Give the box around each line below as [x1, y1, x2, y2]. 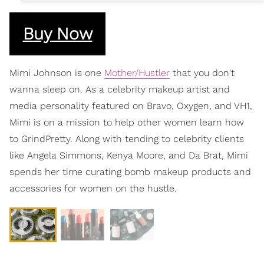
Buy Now [22, 24, 93, 44]
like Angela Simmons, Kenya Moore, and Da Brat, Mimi [9, 149, 248, 161]
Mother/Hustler [104, 67, 170, 78]
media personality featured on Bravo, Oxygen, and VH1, [9, 100, 252, 111]
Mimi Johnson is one [9, 67, 104, 78]
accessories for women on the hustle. [9, 182, 177, 194]
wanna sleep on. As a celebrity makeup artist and [9, 83, 230, 95]
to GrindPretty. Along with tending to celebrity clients [9, 133, 244, 144]
